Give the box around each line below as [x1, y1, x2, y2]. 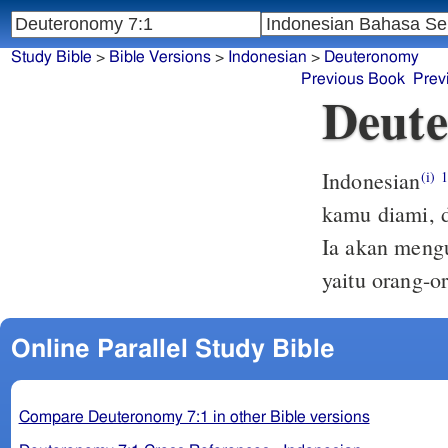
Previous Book [300, 71, 405, 88]
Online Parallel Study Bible [10, 336, 335, 362]
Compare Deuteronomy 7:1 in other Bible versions [18, 408, 370, 425]
